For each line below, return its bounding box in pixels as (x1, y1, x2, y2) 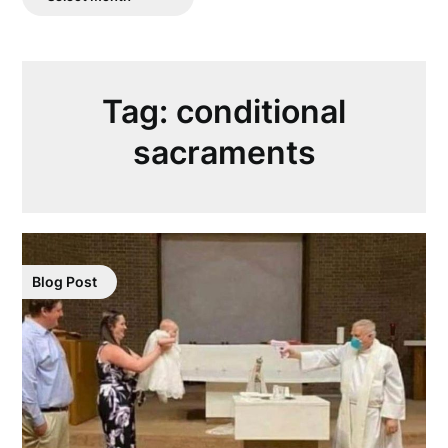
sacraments (132, 132, 316, 172)
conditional (176, 91, 346, 131)
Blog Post (32, 272, 98, 290)
